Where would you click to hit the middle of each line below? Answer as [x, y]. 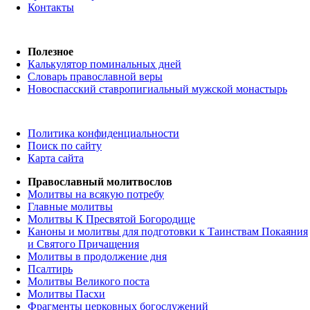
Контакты [51, 8]
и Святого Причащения [83, 244]
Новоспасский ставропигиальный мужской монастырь [157, 89]
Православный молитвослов [100, 182]
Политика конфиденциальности [103, 134]
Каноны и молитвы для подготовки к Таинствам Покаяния [168, 232]
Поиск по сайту [65, 146]
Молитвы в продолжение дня [97, 257]
